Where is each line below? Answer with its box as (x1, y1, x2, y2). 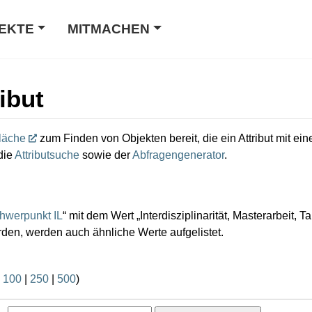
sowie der (79, 148, 132, 161)
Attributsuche (15, 148, 79, 161)
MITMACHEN (68, 22, 150, 36)
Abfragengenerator (132, 148, 224, 161)
